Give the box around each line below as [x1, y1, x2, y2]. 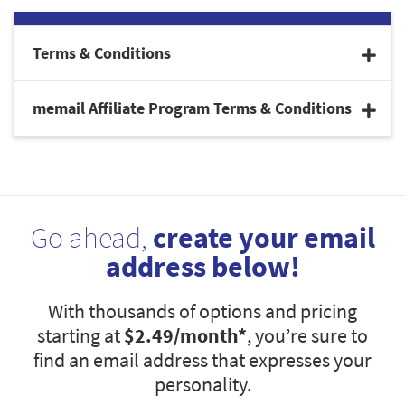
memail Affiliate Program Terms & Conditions [33, 98, 352, 119]
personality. [154, 372, 251, 398]
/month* [174, 323, 247, 349]
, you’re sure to [247, 323, 368, 349]
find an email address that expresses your [33, 347, 372, 373]
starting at [37, 323, 124, 349]
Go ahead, [30, 220, 153, 257]
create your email [152, 220, 375, 257]
